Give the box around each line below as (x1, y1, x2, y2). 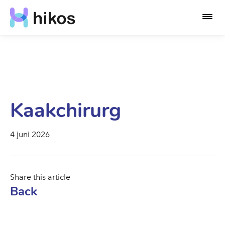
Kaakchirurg (10, 97, 121, 124)
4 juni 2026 (10, 130, 50, 139)
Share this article (10, 172, 70, 182)
